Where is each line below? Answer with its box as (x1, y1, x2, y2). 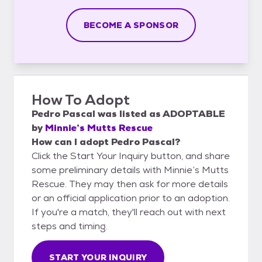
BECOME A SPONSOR (83, 19, 179, 30)
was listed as (95, 107, 163, 120)
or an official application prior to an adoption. (32, 191, 230, 204)
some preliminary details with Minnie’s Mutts (32, 163, 229, 176)
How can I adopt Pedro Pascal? (32, 135, 180, 148)
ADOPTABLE (163, 107, 225, 120)
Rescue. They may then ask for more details (32, 177, 228, 190)
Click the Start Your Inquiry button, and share (32, 149, 230, 162)
